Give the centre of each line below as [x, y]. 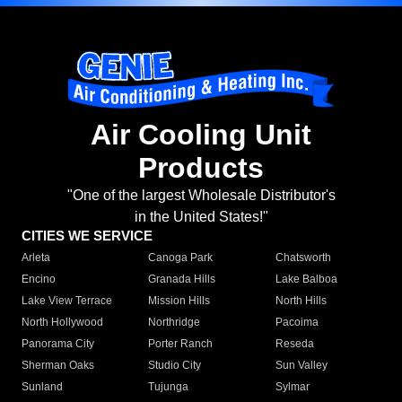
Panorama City [58, 344]
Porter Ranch [181, 344]
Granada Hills [182, 280]
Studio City [175, 366]
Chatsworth [303, 258]
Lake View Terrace [67, 301]
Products [201, 168]
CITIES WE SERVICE [87, 236]
